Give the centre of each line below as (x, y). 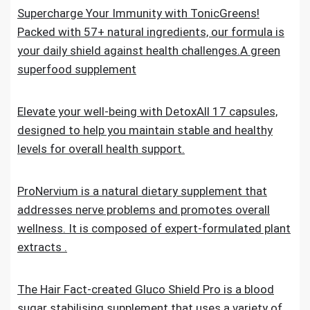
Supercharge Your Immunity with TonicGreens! (138, 13)
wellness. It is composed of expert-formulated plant (154, 228)
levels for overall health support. (101, 149)
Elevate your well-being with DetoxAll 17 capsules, (147, 111)
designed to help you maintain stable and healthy (145, 130)
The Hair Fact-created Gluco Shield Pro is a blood (146, 289)
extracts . (42, 247)
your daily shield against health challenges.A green (149, 51)
